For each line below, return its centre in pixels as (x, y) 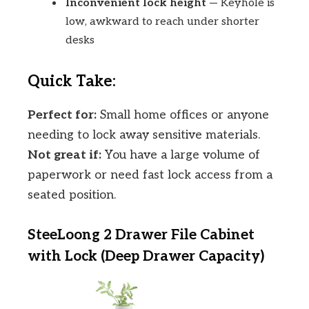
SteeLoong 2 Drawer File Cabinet (141, 235)
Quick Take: (72, 82)
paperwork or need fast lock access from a (150, 175)
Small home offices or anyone (183, 114)
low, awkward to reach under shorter (162, 21)
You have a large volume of (181, 154)
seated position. (72, 195)
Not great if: (64, 154)
